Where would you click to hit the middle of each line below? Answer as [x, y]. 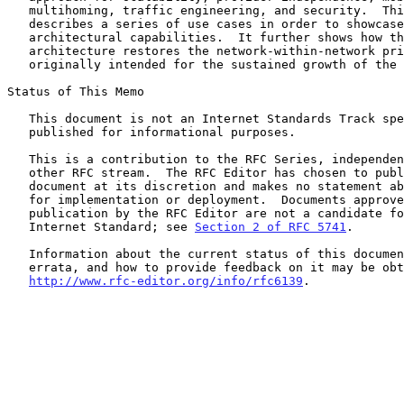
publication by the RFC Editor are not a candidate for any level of [18, 213]
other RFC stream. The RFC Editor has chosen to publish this [18, 172]
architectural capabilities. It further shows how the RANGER [18, 37]
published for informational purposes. [18, 132]
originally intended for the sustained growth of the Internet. [18, 64]
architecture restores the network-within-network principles [18, 50]
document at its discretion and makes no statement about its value [18, 186]
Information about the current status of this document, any [18, 253]
